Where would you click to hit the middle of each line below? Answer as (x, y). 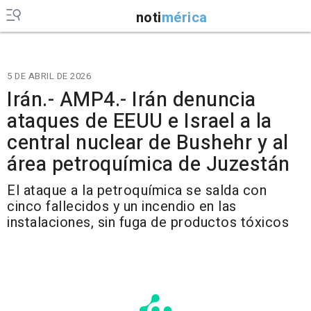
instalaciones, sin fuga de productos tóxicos (148, 222)
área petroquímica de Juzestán (149, 165)
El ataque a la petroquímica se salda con (137, 191)
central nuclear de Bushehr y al (148, 143)
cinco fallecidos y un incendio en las (122, 207)
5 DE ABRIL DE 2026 (49, 76)
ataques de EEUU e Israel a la (140, 121)
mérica (184, 17)
